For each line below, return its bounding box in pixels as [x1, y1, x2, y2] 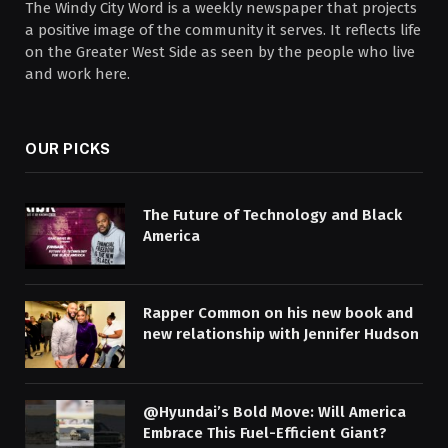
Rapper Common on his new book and [143, 304, 413, 323]
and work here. [25, 64, 130, 83]
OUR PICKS [25, 139, 111, 157]
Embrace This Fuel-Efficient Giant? [143, 424, 387, 443]
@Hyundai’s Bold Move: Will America [143, 403, 406, 422]
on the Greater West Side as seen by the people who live [25, 42, 415, 61]
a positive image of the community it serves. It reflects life [25, 20, 421, 39]
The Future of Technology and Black [143, 205, 402, 224]
